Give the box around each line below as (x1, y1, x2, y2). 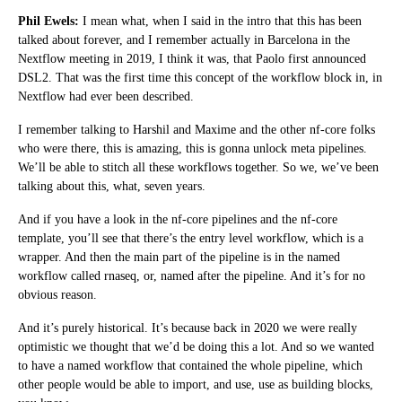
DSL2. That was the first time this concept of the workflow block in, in (18, 70, 382, 84)
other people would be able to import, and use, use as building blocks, (18, 377, 373, 391)
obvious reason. (18, 287, 97, 301)
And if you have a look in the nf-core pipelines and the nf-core (18, 212, 337, 226)
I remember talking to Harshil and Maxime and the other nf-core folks (18, 122, 375, 136)
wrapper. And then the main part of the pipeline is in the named (18, 249, 340, 264)
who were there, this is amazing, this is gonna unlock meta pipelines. (18, 141, 367, 155)
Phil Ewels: (18, 13, 79, 28)
